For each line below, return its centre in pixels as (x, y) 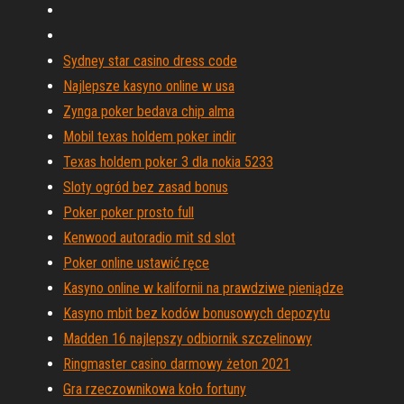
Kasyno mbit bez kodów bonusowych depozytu (197, 313)
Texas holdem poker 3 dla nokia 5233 (168, 162)
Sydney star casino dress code (150, 61)
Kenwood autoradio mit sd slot (149, 238)
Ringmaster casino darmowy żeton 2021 (177, 364)
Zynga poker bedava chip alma (149, 111)
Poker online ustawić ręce (136, 263)
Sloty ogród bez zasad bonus (146, 187)
